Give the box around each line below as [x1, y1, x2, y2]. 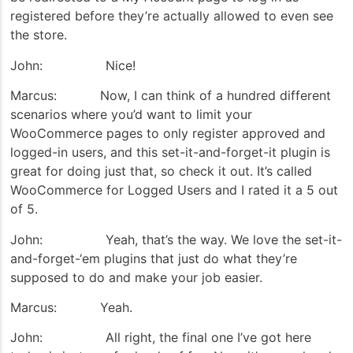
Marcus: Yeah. [10, 299, 132, 315]
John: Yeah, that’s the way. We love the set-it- [10, 231, 342, 247]
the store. [10, 27, 67, 43]
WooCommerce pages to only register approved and [10, 125, 325, 142]
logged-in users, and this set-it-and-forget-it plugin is [10, 144, 330, 161]
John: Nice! [10, 57, 136, 73]
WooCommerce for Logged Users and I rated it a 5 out [10, 182, 338, 199]
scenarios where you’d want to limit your [10, 106, 252, 123]
